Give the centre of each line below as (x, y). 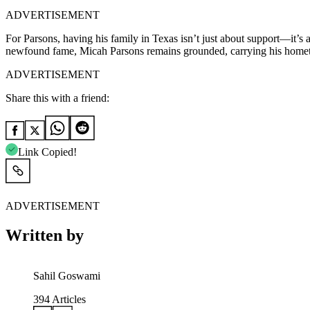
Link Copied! (47, 152)
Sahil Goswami (67, 276)
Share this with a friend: (57, 98)
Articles (68, 299)
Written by (45, 236)
